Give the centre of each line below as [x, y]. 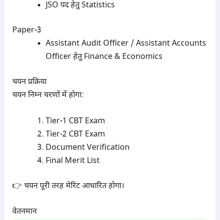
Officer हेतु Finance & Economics [104, 57]
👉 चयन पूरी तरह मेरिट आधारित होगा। [68, 186]
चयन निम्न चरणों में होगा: [48, 96]
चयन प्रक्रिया [29, 82]
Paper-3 [27, 31]
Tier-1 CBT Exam [75, 121]
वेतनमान [24, 212]
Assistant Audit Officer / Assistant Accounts [126, 44]
